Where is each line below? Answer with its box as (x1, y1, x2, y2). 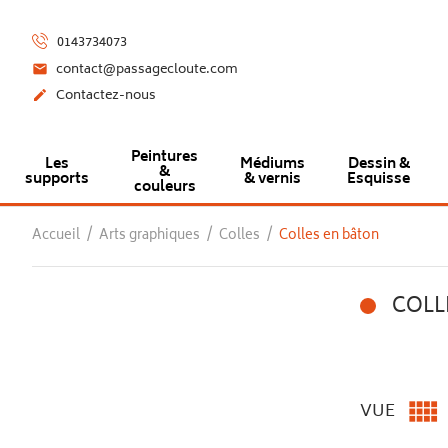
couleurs (133, 175, 196, 200)
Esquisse (347, 166, 410, 192)
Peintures (131, 145, 198, 170)
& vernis (244, 166, 301, 192)
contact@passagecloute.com (52, 59, 238, 81)
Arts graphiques (99, 225, 200, 248)
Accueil (32, 225, 80, 248)
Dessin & (347, 151, 410, 177)
